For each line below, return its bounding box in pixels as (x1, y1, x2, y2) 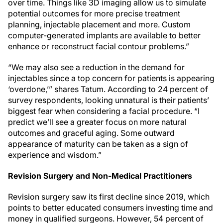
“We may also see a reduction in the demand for (8, 62, 185, 72)
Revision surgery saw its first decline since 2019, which (8, 192, 210, 202)
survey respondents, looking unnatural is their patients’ (8, 95, 209, 105)
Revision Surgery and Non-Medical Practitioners (8, 171, 192, 181)
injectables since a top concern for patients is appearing (8, 73, 215, 83)
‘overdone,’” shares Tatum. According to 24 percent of (8, 84, 208, 94)
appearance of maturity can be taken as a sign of (8, 139, 188, 149)
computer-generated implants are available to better (8, 30, 201, 40)
